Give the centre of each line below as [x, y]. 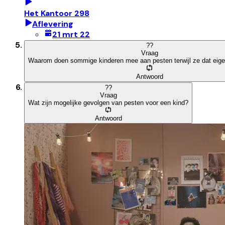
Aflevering [53, 24]
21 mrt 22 [71, 35]
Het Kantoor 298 [57, 14]
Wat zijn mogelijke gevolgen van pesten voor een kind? [108, 102]
